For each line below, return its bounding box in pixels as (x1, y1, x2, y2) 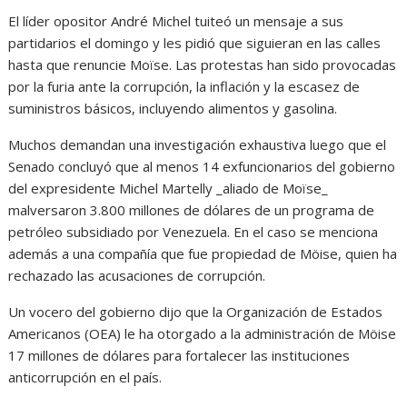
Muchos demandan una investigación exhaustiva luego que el (8, 135, 387, 154)
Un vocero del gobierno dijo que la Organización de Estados (8, 303, 383, 322)
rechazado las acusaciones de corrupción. (8, 266, 266, 285)
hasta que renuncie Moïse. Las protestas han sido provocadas (8, 55, 397, 74)
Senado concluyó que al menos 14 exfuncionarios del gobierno (8, 157, 396, 176)
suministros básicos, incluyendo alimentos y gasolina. (8, 99, 338, 118)
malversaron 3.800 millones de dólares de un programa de (8, 201, 375, 220)
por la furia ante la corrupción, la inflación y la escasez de (8, 77, 361, 96)
